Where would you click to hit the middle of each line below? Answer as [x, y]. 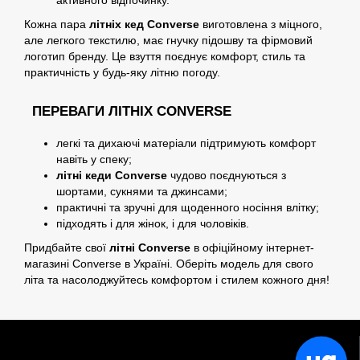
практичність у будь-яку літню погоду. [122, 72]
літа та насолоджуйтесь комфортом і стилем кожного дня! [177, 279]
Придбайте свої [67, 247]
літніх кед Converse [144, 24]
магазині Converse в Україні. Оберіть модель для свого [169, 263]
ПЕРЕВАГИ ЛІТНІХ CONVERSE [132, 111]
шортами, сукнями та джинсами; [142, 191]
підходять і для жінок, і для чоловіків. [153, 223]
